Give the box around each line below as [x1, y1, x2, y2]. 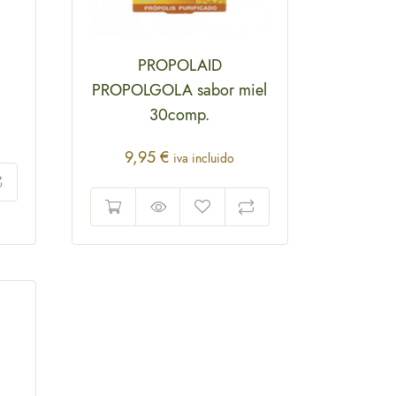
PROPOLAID [137, 54, 222, 78]
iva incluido [173, 149, 235, 168]
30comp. [149, 103, 210, 127]
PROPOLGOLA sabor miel [92, 79, 268, 103]
